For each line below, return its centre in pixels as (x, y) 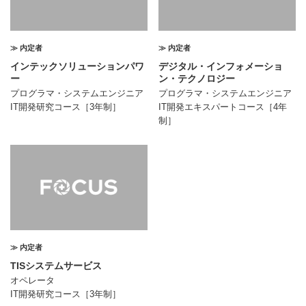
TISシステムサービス (56, 265)
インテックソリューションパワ (77, 66)
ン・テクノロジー (197, 78)
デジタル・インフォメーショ (221, 66)
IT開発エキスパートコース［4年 (223, 107)
